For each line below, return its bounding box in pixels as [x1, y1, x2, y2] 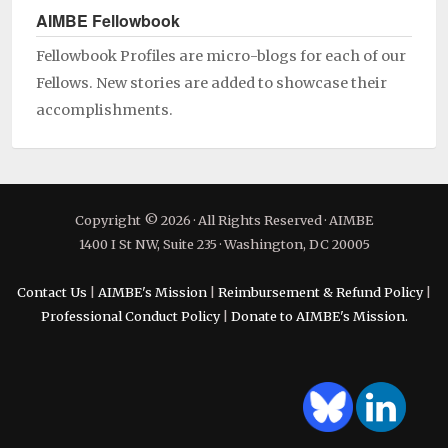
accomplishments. [36, 101, 173, 120]
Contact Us [17, 284, 87, 301]
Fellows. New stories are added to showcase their [36, 74, 387, 93]
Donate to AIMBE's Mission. [230, 308, 408, 325]
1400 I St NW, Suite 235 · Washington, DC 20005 [78, 236, 370, 253]
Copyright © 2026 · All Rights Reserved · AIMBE [75, 212, 373, 229]
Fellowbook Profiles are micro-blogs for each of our [36, 47, 406, 66]
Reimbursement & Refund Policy [218, 284, 423, 301]
